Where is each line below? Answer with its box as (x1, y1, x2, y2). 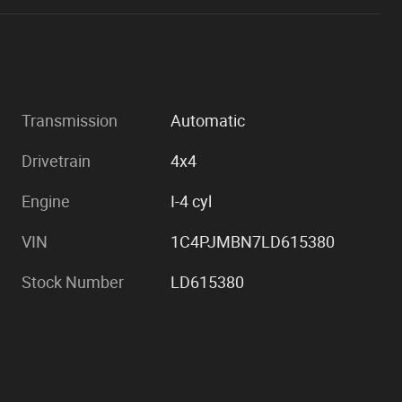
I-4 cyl (170, 191, 213, 211)
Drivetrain (22, 151, 91, 170)
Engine (22, 191, 70, 211)
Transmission (22, 110, 118, 130)
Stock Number (22, 272, 124, 292)
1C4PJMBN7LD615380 (170, 232, 336, 251)
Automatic (170, 110, 246, 130)
